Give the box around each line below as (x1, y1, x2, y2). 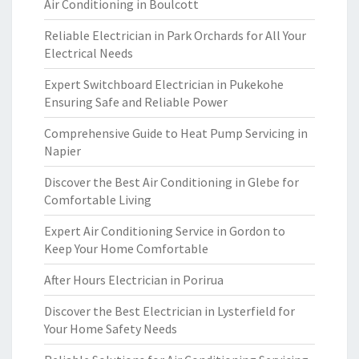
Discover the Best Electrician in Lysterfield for (44, 303, 295, 319)
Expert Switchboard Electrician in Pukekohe (44, 76, 284, 92)
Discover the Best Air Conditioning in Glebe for (44, 174, 299, 190)
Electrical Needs (44, 45, 133, 61)
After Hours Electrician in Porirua (44, 272, 224, 288)
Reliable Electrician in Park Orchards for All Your (44, 27, 306, 43)
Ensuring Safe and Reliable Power (44, 94, 228, 110)
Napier (44, 143, 81, 159)
